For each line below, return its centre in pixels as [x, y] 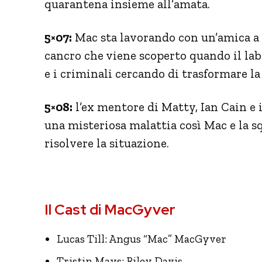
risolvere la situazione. [107, 143]
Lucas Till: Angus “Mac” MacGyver [142, 239]
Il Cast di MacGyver [110, 209]
